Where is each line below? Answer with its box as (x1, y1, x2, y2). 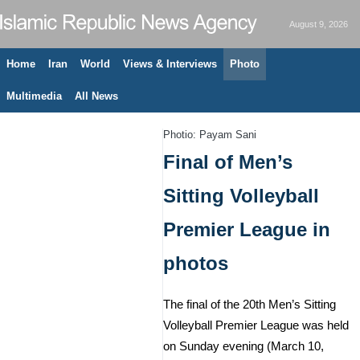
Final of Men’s (163, 151, 292, 174)
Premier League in (163, 219, 330, 241)
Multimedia (6, 90, 62, 102)
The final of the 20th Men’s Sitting (163, 298, 336, 312)
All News (75, 90, 118, 102)
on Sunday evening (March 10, (163, 340, 324, 354)
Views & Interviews (123, 58, 217, 70)
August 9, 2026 (289, 19, 348, 29)
